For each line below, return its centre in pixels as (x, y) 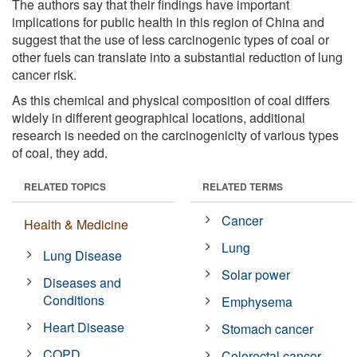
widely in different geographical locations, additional (159, 117)
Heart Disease (84, 327)
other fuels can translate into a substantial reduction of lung (177, 57)
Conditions (74, 300)
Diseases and (82, 282)
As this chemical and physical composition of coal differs (171, 100)
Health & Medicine (76, 224)
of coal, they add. (60, 152)
